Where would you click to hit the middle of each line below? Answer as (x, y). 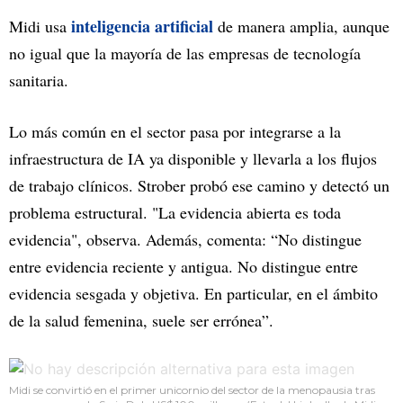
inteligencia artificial (142, 26)
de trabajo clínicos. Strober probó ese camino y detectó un (199, 185)
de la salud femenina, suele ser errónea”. (141, 320)
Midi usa (40, 26)
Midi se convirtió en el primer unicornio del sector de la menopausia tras (192, 390)
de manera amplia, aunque (304, 26)
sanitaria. (39, 80)
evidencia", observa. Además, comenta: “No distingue (185, 239)
